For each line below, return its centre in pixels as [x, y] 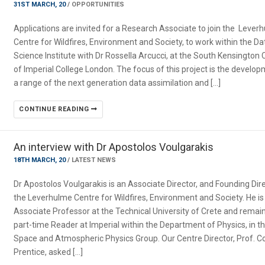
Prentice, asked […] [49, 252]
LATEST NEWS [94, 160]
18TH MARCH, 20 [41, 160]
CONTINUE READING [55, 109]
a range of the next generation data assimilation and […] [117, 83]
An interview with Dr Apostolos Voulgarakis [114, 147]
